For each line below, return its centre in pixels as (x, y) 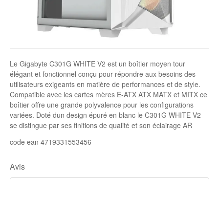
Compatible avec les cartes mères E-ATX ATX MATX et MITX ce (109, 94)
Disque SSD (32, 6)
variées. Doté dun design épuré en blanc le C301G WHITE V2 (105, 115)
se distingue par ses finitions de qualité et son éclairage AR (101, 125)
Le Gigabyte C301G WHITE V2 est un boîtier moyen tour (98, 64)
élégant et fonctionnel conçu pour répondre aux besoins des (103, 74)
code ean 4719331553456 (51, 142)
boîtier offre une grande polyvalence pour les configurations (102, 105)
